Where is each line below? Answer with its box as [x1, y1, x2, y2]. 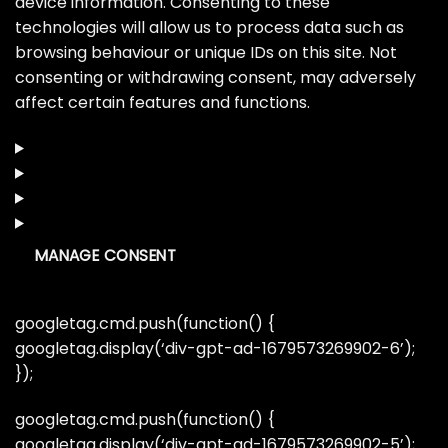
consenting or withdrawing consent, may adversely [15, 65, 416, 89]
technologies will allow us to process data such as [15, 15, 404, 39]
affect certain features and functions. [15, 90, 310, 114]
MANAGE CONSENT [34, 244, 177, 266]
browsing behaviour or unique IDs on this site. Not [15, 40, 397, 64]
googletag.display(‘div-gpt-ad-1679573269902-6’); [15, 337, 415, 361]
